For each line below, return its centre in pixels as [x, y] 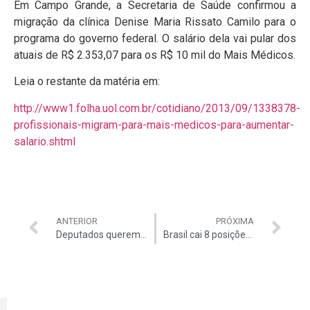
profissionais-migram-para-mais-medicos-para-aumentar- [154, 125]
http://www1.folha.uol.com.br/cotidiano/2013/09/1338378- [157, 108]
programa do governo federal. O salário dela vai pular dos [155, 38]
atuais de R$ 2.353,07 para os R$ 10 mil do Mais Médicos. [155, 55]
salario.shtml [45, 141]
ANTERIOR [77, 221]
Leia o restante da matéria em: [87, 82]
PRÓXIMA [235, 221]
